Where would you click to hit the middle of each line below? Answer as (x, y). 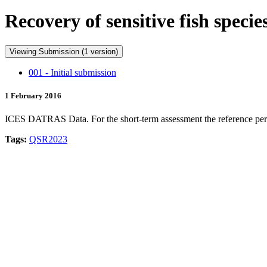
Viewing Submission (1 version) (104, 51)
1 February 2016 (33, 96)
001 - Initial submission (72, 72)
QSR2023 (48, 139)
